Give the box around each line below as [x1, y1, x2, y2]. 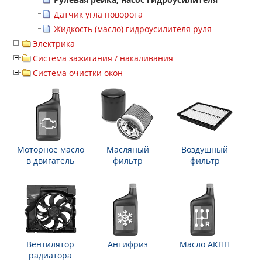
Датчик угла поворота [54, 9, 143, 20]
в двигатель [26, 155, 74, 166]
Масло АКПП [180, 239, 230, 250]
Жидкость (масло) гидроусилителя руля [54, 23, 212, 35]
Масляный [106, 144, 149, 155]
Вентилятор [26, 239, 74, 250]
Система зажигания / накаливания [33, 53, 173, 64]
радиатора [29, 250, 72, 261]
